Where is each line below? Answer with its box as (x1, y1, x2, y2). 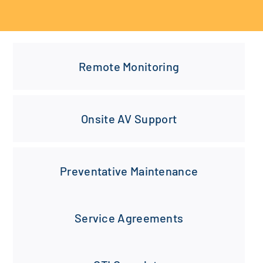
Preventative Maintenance (60, 164, 198, 178)
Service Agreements (74, 211, 184, 225)
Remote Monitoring (79, 59, 180, 74)
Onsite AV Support (81, 112, 177, 126)
